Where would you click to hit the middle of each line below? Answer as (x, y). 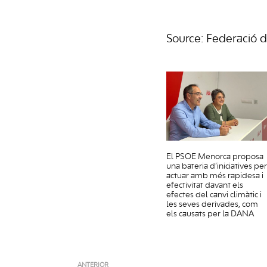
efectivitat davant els (205, 186)
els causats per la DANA (210, 214)
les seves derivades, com (212, 205)
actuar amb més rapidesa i (215, 176)
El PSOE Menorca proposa (215, 157)
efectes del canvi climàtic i (214, 195)
